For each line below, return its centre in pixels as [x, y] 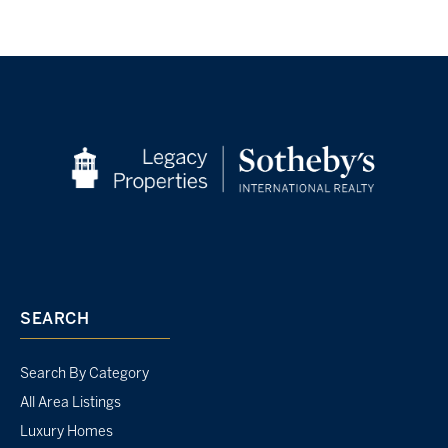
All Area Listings [70, 404]
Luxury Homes [66, 433]
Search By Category [84, 375]
